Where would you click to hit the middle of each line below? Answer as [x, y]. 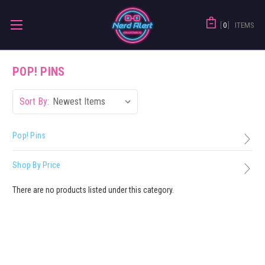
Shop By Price [37, 165]
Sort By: [34, 101]
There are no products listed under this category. [93, 190]
